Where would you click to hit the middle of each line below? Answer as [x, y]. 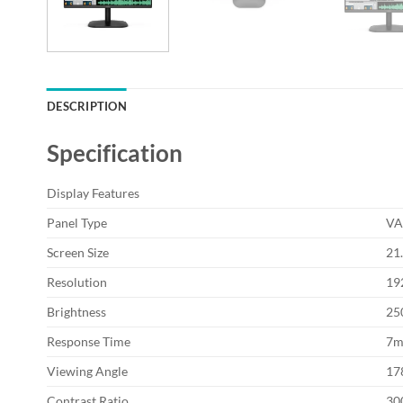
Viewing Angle [87, 372]
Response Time [89, 342]
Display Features [93, 193]
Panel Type [77, 223]
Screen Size [78, 253]
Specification [115, 152]
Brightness [76, 312]
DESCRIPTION [87, 106]
